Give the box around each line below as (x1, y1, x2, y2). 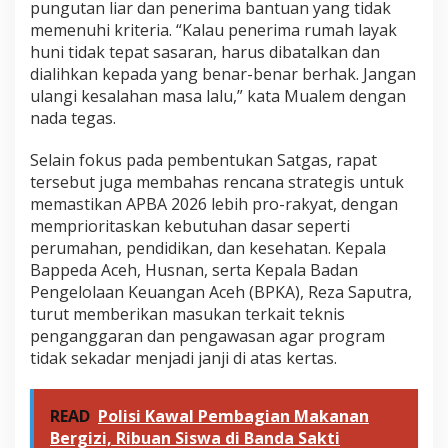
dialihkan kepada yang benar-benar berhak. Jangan (30, 63, 416, 86)
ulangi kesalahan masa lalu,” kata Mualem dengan (30, 85, 406, 108)
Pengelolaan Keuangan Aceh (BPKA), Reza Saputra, (30, 281, 412, 304)
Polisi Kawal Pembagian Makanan (98, 405, 369, 428)
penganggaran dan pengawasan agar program (30, 325, 385, 348)
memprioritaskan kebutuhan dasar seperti (30, 215, 350, 238)
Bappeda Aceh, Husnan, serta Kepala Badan (30, 259, 358, 282)
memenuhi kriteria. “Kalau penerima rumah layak (30, 19, 397, 42)
